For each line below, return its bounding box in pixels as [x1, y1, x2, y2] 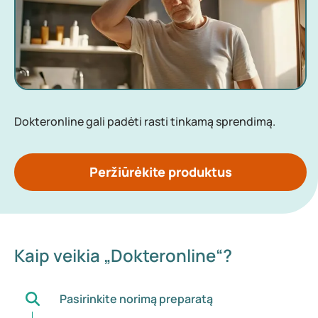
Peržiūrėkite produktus [89, 163, 232, 180]
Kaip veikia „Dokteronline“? [14, 243, 232, 267]
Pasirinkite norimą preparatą [59, 290, 213, 307]
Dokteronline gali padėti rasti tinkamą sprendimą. [14, 113, 278, 129]
